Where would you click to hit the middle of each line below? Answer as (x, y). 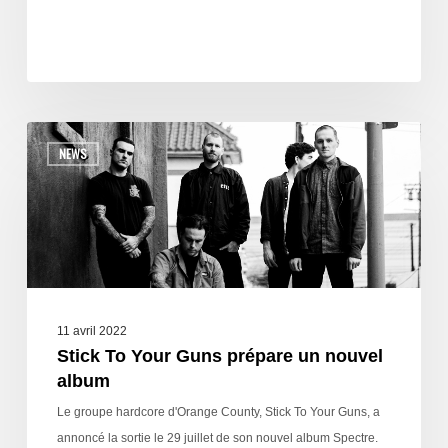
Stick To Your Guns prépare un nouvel (219, 356)
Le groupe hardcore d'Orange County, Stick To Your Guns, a (218, 412)
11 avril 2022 (91, 331)
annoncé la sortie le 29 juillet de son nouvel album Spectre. (217, 438)
